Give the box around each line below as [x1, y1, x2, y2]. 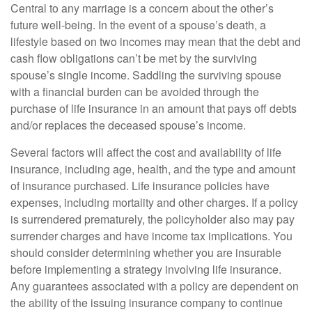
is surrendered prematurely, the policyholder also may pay [10, 210, 295, 227]
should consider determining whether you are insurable [10, 244, 281, 260]
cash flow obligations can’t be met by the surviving [10, 49, 257, 66]
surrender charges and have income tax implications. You [10, 227, 292, 244]
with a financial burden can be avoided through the [10, 83, 259, 100]
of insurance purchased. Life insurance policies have [10, 177, 270, 194]
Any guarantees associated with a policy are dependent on [10, 277, 299, 294]
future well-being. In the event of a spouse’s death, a [10, 16, 266, 33]
